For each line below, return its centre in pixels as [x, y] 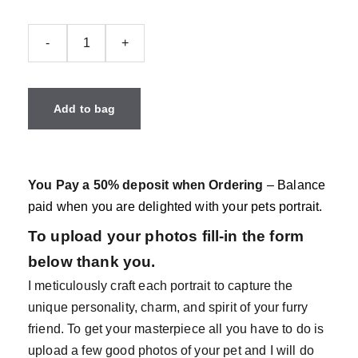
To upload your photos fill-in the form [166, 236]
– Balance [296, 185]
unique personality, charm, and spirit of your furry [168, 307]
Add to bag [85, 108]
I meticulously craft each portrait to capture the [160, 285]
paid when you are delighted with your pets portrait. [175, 206]
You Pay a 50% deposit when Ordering [147, 185]
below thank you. [92, 261]
